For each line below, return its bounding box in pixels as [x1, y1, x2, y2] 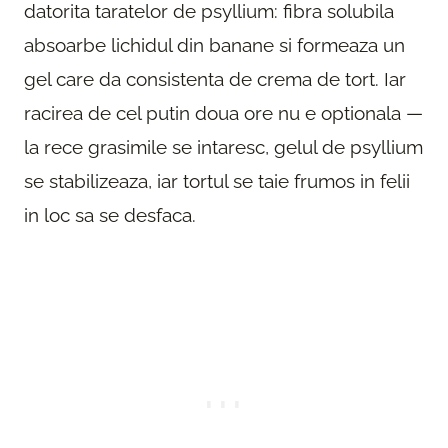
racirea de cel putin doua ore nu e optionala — [24, 101, 423, 124]
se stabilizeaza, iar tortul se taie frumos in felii [24, 169, 410, 192]
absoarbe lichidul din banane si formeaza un [24, 33, 405, 56]
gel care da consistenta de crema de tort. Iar [24, 67, 406, 90]
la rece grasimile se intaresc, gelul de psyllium [24, 135, 423, 158]
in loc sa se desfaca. [24, 203, 196, 226]
